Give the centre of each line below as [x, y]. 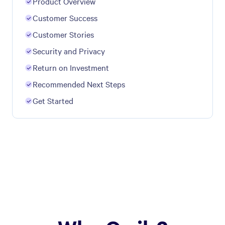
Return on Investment [71, 67]
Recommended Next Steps [79, 84]
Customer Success [65, 17]
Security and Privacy [69, 50]
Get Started [53, 100]
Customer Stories [63, 34]
